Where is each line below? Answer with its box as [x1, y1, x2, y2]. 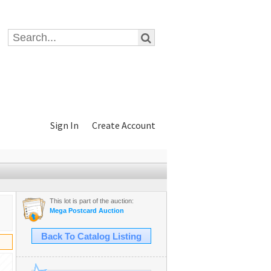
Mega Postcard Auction [50, 207, 124, 214]
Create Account [92, 119, 155, 131]
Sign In [50, 119, 79, 131]
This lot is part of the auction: [50, 197, 134, 204]
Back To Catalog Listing [41, 232, 142, 241]
